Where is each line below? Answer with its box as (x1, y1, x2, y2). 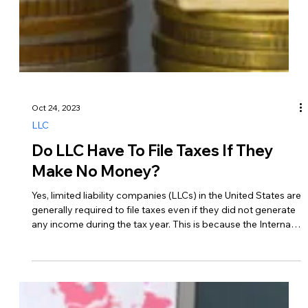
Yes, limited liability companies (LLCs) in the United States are (31, 280, 301, 293)
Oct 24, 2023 (31, 192, 80, 203)
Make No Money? (31, 252, 160, 272)
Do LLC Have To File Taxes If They (31, 232, 273, 252)
